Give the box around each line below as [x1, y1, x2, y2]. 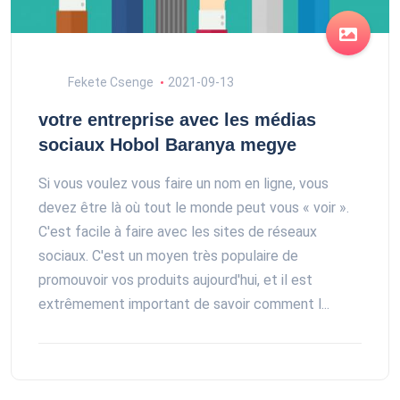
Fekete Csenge [65, 75, 154, 90]
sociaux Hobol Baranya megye [38, 135, 296, 155]
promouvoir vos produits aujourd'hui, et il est [38, 271, 312, 289]
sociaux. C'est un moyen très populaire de [38, 247, 298, 265]
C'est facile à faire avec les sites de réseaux [38, 223, 317, 241]
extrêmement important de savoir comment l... [38, 296, 329, 313]
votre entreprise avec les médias [38, 110, 316, 130]
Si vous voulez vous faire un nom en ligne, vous [38, 175, 329, 193]
